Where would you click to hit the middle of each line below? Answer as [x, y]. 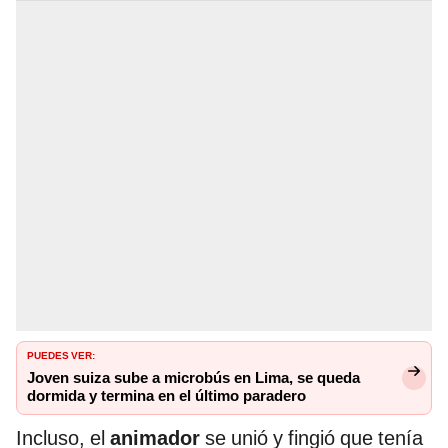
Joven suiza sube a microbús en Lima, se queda [193, 378]
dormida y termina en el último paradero [166, 396]
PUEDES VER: [61, 354]
